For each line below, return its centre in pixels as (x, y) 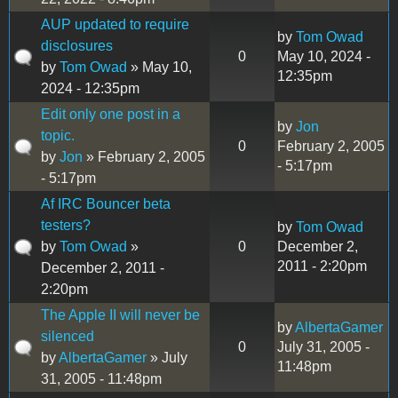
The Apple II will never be (120, 314)
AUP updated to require (115, 24)
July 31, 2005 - (323, 346)
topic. (58, 135)
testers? (66, 225)
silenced (68, 336)
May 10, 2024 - (324, 56)
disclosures (77, 45)
